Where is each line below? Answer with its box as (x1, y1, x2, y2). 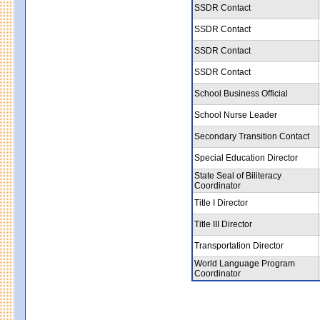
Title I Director (194, 197, 248, 208)
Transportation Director (194, 240, 284, 251)
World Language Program (194, 258, 295, 269)
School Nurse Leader (194, 109, 277, 120)
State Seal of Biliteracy (194, 170, 281, 181)
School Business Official (194, 88, 288, 99)
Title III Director (194, 219, 252, 229)
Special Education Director (194, 152, 298, 163)
